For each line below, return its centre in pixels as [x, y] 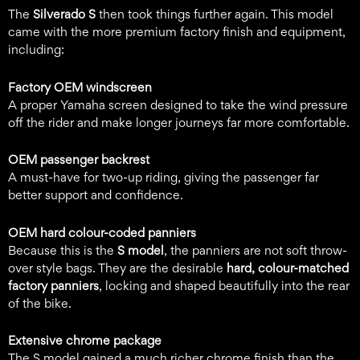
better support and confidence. [96, 195]
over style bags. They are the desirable [117, 268]
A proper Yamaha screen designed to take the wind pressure [178, 104]
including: [36, 50]
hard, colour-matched [288, 268]
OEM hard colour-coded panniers [102, 232]
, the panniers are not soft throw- [256, 250]
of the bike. [40, 303]
